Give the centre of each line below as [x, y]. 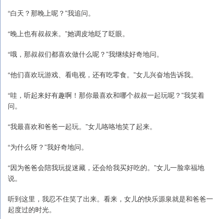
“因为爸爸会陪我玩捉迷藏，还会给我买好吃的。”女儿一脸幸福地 [106, 167]
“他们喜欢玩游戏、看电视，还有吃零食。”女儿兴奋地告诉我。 [103, 74]
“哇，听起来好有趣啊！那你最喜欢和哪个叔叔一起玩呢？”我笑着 [106, 95]
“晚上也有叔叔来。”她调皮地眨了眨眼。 [68, 33]
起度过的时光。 [32, 209]
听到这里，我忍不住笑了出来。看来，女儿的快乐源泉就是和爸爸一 [110, 198]
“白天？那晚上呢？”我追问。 [51, 13]
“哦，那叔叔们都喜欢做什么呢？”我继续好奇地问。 [86, 54]
